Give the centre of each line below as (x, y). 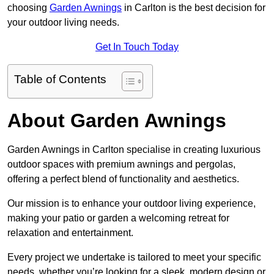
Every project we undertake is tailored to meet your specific (134, 257)
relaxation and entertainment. (70, 233)
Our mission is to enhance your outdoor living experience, (131, 204)
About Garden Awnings (117, 121)
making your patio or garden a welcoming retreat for (118, 218)
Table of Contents (60, 80)
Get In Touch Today (137, 47)
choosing (28, 8)
